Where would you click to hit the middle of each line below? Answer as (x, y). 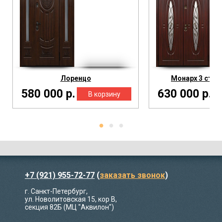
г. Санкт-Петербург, (56, 191)
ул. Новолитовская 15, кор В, (71, 199)
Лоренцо (76, 78)
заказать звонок (132, 175)
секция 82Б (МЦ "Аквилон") (69, 207)
